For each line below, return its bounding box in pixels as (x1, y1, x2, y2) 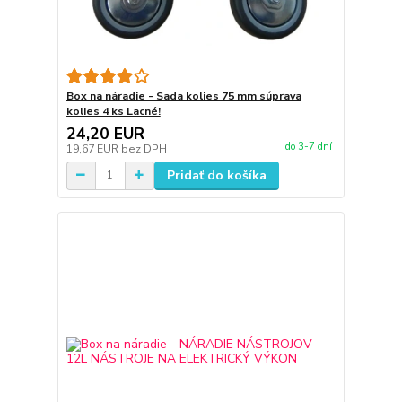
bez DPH (120, 141, 167, 156)
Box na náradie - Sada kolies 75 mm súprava (66, 88, 301, 103)
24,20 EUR (66, 122, 144, 144)
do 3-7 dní (284, 139, 332, 153)
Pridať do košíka (166, 166, 267, 184)
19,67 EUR (66, 141, 121, 156)
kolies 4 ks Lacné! (66, 103, 161, 118)
